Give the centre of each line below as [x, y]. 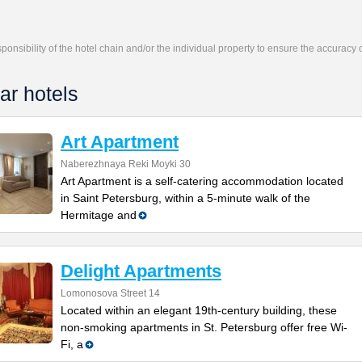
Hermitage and [99, 215]
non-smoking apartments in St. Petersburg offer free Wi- [204, 327]
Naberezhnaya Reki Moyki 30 [126, 164]
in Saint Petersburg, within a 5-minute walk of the [185, 198]
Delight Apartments [141, 271]
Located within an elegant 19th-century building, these [199, 310]
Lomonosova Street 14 [110, 293]
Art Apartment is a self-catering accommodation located [202, 181]
